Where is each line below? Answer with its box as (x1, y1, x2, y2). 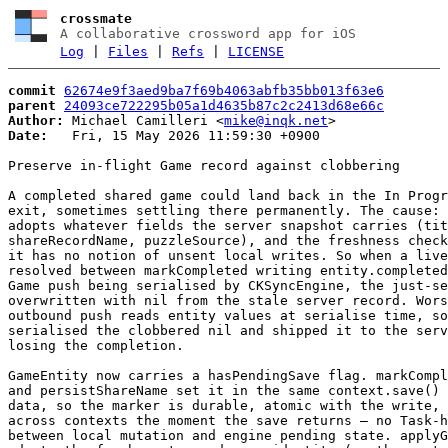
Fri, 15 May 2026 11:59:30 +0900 (48, 127, 320, 143)
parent (8, 97, 56, 113)
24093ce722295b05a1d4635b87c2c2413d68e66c (64, 97, 384, 113)
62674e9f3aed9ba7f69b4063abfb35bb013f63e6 (64, 82, 384, 98)
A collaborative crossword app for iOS (60, 26, 357, 41)
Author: (8, 112, 64, 128)
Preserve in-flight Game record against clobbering (8, 157, 400, 173)
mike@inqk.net (224, 112, 328, 128)
